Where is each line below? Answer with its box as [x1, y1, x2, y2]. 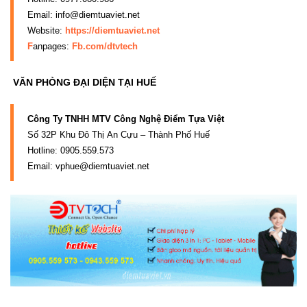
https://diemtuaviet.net [65, 25, 160, 36]
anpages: [33, 40, 72, 51]
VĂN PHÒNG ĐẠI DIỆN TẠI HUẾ [10, 76, 156, 88]
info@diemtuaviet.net [56, 9, 140, 20]
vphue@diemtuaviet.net [56, 160, 149, 171]
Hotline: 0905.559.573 [27, 145, 114, 156]
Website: [27, 25, 65, 36]
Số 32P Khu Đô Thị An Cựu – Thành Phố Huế [27, 129, 210, 140]
